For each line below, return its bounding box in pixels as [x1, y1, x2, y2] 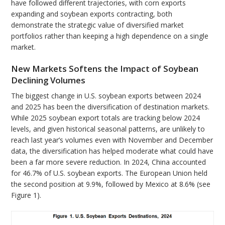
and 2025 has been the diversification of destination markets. [11, 101, 210, 111]
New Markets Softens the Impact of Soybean [11, 63, 199, 75]
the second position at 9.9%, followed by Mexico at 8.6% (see [11, 179, 211, 189]
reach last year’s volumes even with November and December [11, 135, 213, 145]
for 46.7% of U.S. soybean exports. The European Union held [11, 168, 208, 178]
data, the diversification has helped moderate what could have [11, 146, 214, 156]
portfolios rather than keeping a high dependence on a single [11, 31, 209, 41]
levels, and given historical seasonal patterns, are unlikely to [11, 124, 205, 134]
